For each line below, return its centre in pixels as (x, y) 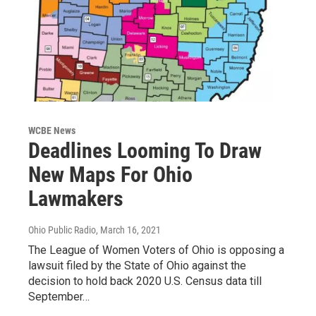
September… (59, 296)
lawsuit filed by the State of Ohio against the (137, 265)
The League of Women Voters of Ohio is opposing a (156, 250)
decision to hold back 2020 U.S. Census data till (145, 281)
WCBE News (52, 130)
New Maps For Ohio (110, 174)
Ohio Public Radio (62, 230)
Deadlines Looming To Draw (145, 150)
